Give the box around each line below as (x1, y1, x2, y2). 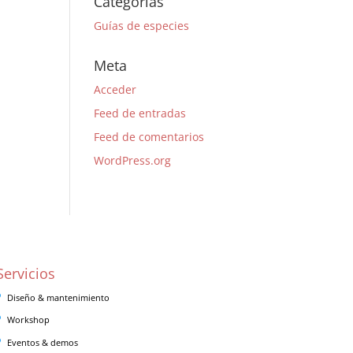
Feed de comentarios (94, 129, 205, 144)
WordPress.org (94, 153, 172, 168)
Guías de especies (94, 18, 190, 33)
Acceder (94, 82, 137, 97)
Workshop (6, 314, 50, 325)
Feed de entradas (94, 106, 187, 121)
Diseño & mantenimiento (6, 291, 110, 303)
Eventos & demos (6, 336, 78, 348)
